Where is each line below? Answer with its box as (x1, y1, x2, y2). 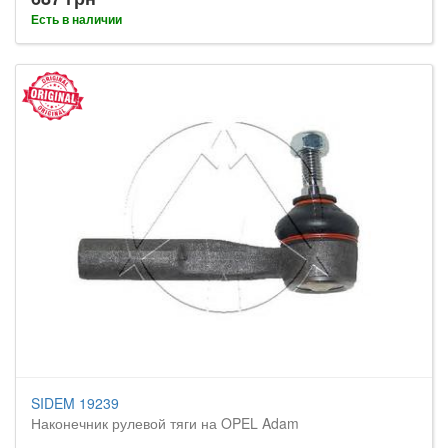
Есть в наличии (31, 10, 122, 28)
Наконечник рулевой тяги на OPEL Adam (31, 413, 299, 433)
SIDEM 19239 (31, 393, 119, 413)
